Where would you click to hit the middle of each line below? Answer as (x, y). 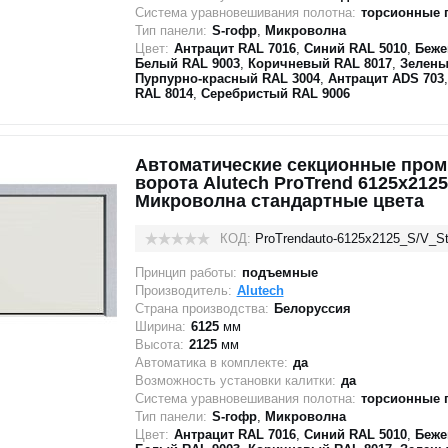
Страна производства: (201, 308)
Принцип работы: (185, 272)
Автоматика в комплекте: (211, 362)
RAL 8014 (163, 93)
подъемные (279, 272)
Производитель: (183, 290)
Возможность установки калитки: (235, 380)
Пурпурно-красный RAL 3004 (227, 78)
